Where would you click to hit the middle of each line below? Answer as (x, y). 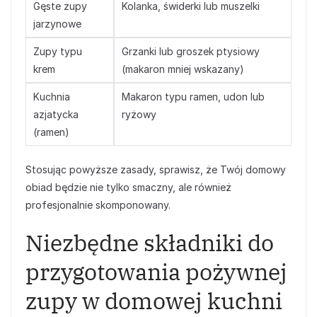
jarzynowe (57, 24)
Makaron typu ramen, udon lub (193, 97)
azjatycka (56, 114)
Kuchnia (52, 97)
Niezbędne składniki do (150, 243)
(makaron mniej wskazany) (183, 69)
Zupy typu (58, 51)
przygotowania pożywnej (156, 272)
